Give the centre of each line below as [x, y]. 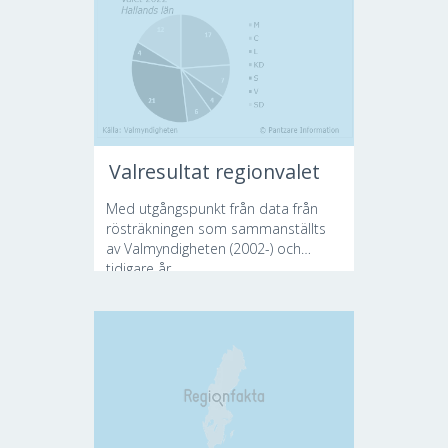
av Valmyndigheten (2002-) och [203, 248]
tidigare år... [143, 268]
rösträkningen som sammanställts [216, 228]
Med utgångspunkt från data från [212, 208]
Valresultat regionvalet [214, 171]
